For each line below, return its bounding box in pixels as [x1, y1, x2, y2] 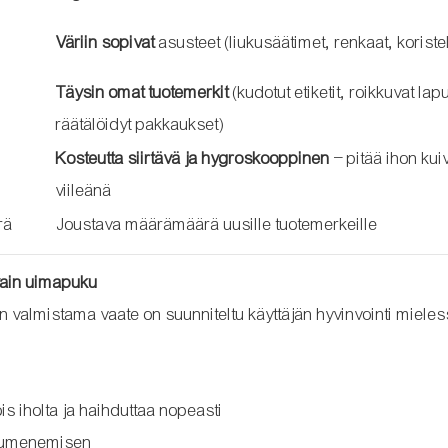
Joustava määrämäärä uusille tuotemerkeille [55, 213, 378, 235]
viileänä [55, 179, 112, 201]
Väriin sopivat [55, 31, 155, 53]
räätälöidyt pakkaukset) [55, 113, 225, 135]
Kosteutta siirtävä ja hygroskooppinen [55, 147, 330, 169]
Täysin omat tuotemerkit [55, 81, 229, 103]
